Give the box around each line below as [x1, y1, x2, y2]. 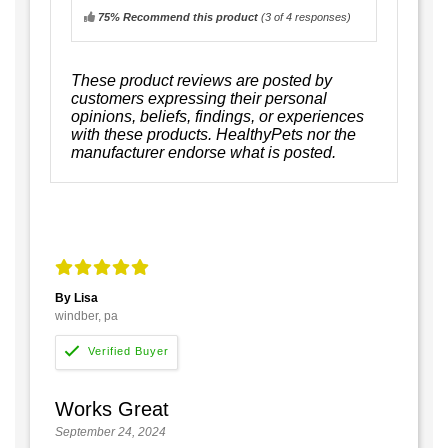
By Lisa [55, 290, 98, 305]
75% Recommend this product [98, 10, 258, 23]
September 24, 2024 [55, 424, 166, 439]
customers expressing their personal [71, 89, 327, 107]
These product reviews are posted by [71, 71, 332, 89]
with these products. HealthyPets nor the [71, 125, 356, 143]
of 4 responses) [271, 10, 351, 23]
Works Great [55, 397, 169, 420]
